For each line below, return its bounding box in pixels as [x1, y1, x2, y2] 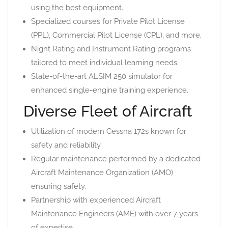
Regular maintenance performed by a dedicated [31, 154, 201, 164]
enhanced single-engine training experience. [31, 85, 188, 95]
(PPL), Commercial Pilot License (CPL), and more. [31, 31, 202, 40]
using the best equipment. [31, 3, 123, 13]
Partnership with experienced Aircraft [31, 195, 161, 205]
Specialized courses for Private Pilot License [31, 17, 185, 26]
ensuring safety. [31, 182, 86, 191]
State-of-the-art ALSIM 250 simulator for [31, 72, 173, 81]
